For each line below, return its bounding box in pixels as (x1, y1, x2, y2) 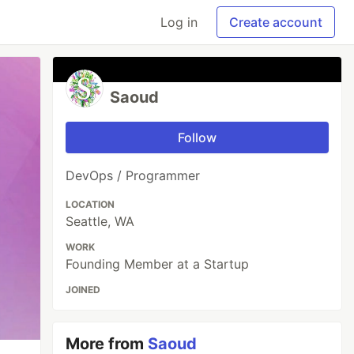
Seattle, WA (66, 213, 135, 229)
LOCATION (66, 198, 115, 210)
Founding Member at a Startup (66, 256, 250, 272)
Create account (229, 14, 322, 30)
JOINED (66, 284, 101, 296)
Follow (178, 130, 217, 145)
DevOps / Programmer (66, 168, 201, 183)
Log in (160, 14, 198, 30)
